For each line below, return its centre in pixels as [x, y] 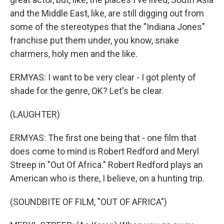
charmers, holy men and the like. [74, 54]
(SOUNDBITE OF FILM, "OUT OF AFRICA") [88, 202]
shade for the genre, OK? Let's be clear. [87, 91]
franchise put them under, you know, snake [94, 40]
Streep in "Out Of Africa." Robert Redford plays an [106, 165]
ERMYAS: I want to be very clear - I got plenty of [103, 77]
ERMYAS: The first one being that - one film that [103, 138]
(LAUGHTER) [35, 114]
